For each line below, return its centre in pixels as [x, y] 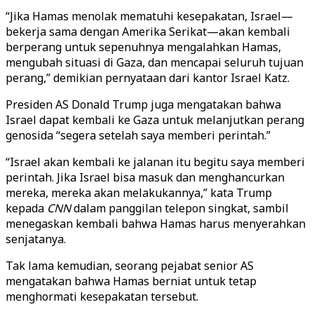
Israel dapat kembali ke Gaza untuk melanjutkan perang [155, 120]
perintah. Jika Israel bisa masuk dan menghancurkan [145, 177]
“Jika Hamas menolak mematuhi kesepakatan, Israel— [149, 16]
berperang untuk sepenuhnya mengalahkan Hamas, [143, 47]
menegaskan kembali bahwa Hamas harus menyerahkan [156, 224]
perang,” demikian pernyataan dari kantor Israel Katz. [148, 78]
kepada [26, 208]
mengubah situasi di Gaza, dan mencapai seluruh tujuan [155, 62]
